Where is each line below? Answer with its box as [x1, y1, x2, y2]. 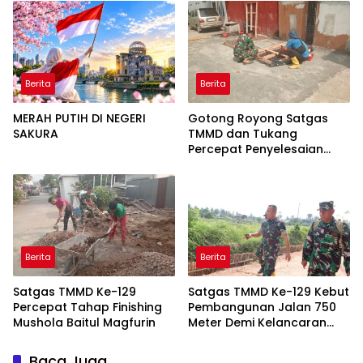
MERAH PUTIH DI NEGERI [13, 110, 146, 127]
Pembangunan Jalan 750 [188, 298, 336, 315]
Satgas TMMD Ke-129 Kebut [188, 283, 349, 300]
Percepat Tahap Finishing [13, 298, 162, 315]
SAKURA [13, 126, 58, 143]
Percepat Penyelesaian [188, 141, 323, 158]
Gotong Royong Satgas [188, 110, 328, 127]
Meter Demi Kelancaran [188, 314, 327, 331]
